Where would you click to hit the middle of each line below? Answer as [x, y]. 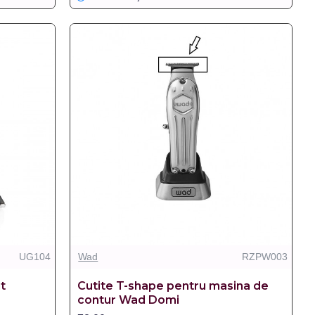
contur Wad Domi [129, 300]
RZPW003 [264, 256]
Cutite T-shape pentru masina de [173, 285]
